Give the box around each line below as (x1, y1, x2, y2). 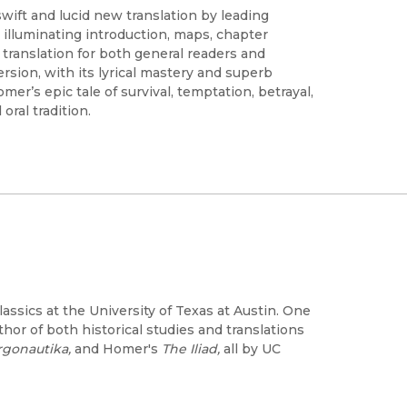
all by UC (220, 341, 281, 358)
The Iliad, (158, 341, 220, 358)
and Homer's (71, 341, 158, 358)
